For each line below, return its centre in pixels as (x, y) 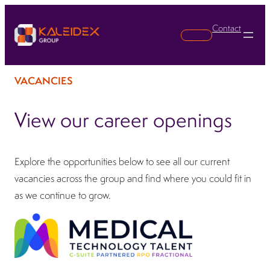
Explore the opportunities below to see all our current (122, 161)
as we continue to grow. (63, 195)
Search (213, 34)
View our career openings (123, 120)
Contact (227, 28)
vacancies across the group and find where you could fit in (133, 178)
